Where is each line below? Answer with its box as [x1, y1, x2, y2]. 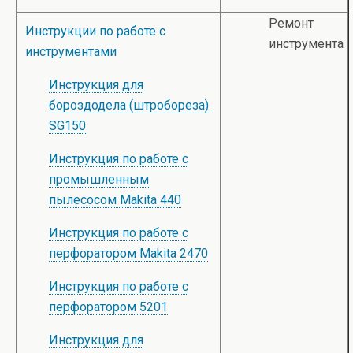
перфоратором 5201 [49, 299, 168, 314]
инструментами [25, 44, 117, 59]
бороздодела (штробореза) [49, 98, 209, 113]
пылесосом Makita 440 [49, 192, 181, 207]
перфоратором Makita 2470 [49, 246, 208, 261]
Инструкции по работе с [25, 24, 165, 39]
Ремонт [269, 16, 314, 31]
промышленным [49, 172, 149, 187]
